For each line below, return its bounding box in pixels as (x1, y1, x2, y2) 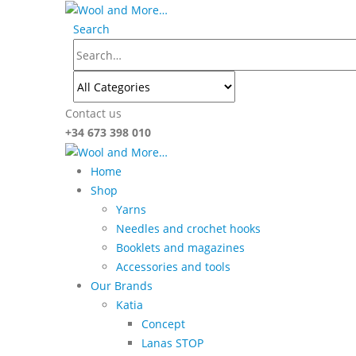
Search (73, 21, 110, 37)
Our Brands (91, 278, 153, 294)
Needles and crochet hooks (116, 221, 261, 237)
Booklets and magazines (116, 240, 245, 256)
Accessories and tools (116, 259, 230, 275)
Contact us (65, 106, 122, 121)
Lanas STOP (141, 335, 203, 351)
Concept (141, 316, 185, 332)
